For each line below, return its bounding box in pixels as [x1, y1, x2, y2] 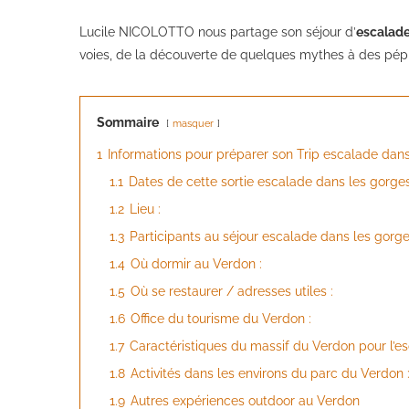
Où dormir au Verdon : [131, 256, 262, 271]
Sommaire [97, 114, 159, 130]
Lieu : [130, 201, 161, 216]
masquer [173, 116, 214, 130]
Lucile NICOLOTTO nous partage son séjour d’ [79, 24, 356, 39]
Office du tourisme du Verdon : [131, 310, 311, 326]
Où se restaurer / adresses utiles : [131, 283, 333, 299]
